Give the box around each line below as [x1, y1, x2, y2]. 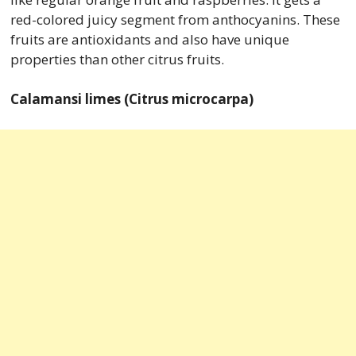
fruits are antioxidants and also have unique [10, 29, 289, 48]
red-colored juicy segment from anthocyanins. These [10, 10, 340, 29]
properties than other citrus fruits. [10, 49, 227, 68]
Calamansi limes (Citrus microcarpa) [10, 90, 253, 109]
